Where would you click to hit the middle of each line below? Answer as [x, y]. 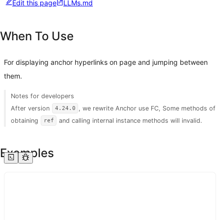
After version [31, 108]
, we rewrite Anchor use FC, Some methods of [147, 108]
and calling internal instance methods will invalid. [130, 120]
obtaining [26, 120]
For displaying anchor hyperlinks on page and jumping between [106, 62]
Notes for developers [43, 96]
